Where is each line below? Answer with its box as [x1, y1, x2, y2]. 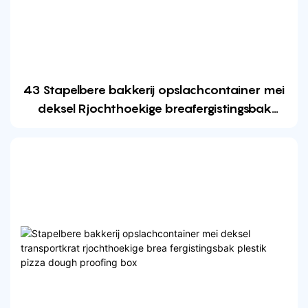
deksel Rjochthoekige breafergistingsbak [36, 101, 272, 116]
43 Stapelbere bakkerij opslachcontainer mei [23, 82, 285, 98]
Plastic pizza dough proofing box [58, 120, 250, 135]
